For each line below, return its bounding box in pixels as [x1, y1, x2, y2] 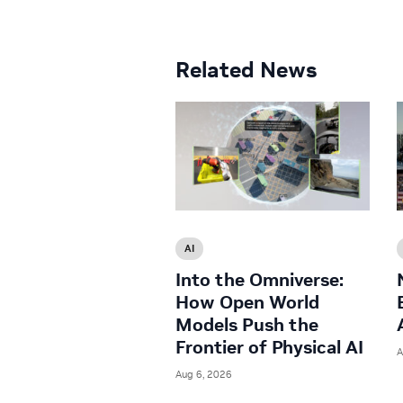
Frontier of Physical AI [175, 336, 363, 360]
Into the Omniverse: [175, 268, 344, 292]
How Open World [175, 291, 319, 315]
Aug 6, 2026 [175, 368, 232, 381]
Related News [175, 55, 317, 84]
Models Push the [175, 313, 318, 337]
